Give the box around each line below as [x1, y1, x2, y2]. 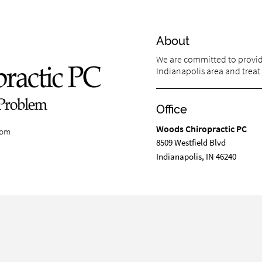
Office [156, 103, 187, 116]
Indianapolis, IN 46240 [156, 151, 236, 162]
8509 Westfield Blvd [156, 137, 226, 148]
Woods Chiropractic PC [156, 123, 247, 135]
